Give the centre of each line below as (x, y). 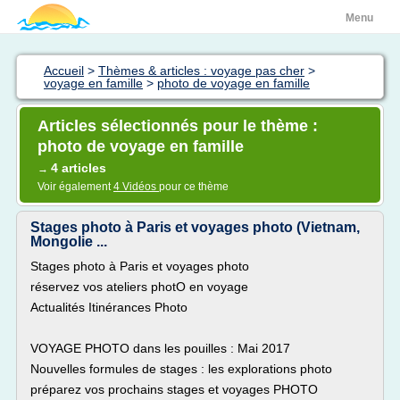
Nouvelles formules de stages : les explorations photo (181, 369)
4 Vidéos (136, 187)
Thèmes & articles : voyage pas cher (201, 71)
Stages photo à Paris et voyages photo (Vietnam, (195, 227)
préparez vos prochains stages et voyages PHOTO (174, 389)
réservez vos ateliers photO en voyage (141, 287)
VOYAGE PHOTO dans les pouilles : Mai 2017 (160, 348)
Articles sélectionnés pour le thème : (178, 126)
